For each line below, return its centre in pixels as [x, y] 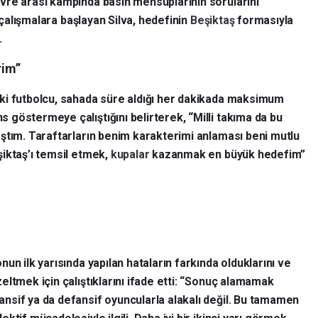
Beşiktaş [214, 20]
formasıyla [265, 20]
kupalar [131, 154]
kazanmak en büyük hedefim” [229, 154]
